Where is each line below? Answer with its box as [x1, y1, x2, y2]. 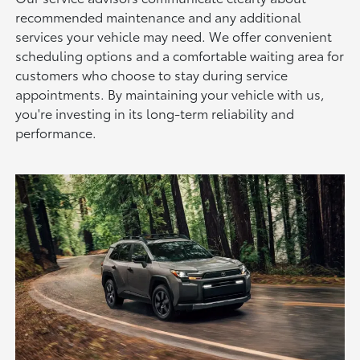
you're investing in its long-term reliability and [15, 104, 295, 123]
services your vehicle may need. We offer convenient [15, 27, 333, 46]
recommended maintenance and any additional [15, 7, 302, 27]
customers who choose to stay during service [15, 65, 288, 84]
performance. [15, 123, 97, 142]
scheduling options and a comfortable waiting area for [15, 46, 345, 65]
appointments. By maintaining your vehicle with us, [15, 84, 325, 104]
